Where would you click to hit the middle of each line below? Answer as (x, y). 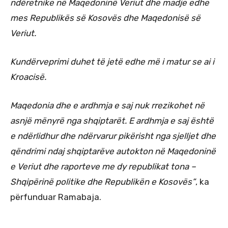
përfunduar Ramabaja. (56, 197)
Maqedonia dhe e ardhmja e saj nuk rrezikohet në (107, 105)
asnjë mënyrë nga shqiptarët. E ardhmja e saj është (112, 120)
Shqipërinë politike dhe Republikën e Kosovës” (103, 181)
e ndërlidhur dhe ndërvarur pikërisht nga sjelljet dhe (113, 136)
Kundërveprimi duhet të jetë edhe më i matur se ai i (112, 61)
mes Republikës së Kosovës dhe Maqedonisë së (105, 18)
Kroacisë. (28, 77)
